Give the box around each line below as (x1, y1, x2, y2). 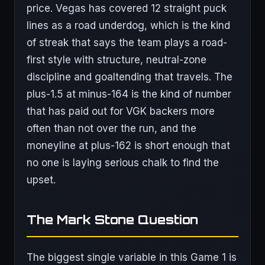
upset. (27, 174, 56, 186)
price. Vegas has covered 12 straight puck (27, 2, 227, 14)
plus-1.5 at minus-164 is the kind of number (27, 88, 231, 100)
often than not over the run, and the (27, 122, 196, 134)
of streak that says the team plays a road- (27, 37, 227, 49)
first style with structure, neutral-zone (27, 54, 206, 66)
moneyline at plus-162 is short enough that (27, 140, 230, 151)
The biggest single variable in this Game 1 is (27, 251, 237, 263)
